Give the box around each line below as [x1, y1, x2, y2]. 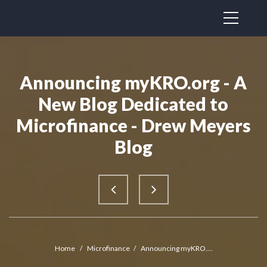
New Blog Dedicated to [38, 93, 229, 114]
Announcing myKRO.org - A [20, 72, 247, 93]
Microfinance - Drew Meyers [15, 114, 251, 136]
